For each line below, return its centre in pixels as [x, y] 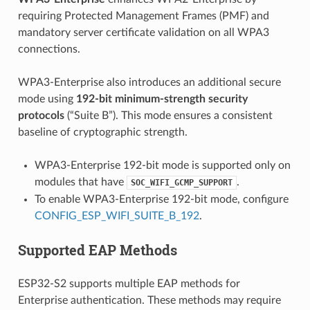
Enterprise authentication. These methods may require [149, 300]
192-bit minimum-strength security [162, 99]
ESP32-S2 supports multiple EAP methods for [129, 283]
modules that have [80, 182]
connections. [49, 49]
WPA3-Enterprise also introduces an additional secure [149, 82]
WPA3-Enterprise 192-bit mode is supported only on [162, 165]
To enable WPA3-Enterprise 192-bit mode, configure [161, 199]
